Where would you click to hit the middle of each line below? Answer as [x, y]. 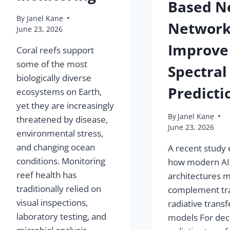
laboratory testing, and [62, 216]
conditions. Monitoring [61, 161]
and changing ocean [56, 147]
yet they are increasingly [65, 105]
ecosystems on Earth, [59, 91]
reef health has [47, 175]
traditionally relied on [59, 188]
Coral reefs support [55, 50]
